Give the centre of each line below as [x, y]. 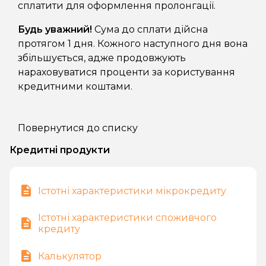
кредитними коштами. [75, 87]
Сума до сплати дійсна [150, 30]
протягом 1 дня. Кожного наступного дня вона [133, 44]
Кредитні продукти [60, 150]
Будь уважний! [55, 30]
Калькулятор [70, 256]
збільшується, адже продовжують [102, 58]
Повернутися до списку [78, 128]
